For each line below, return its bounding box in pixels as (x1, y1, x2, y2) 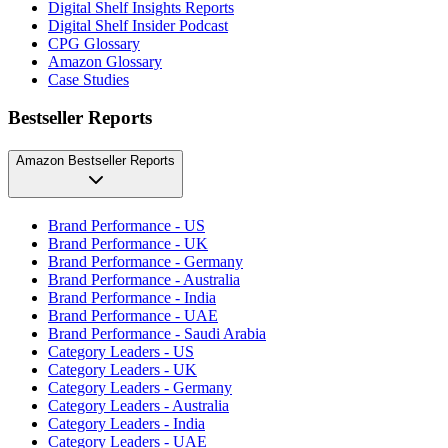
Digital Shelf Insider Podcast (48, 16, 228, 34)
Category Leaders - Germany (48, 378, 232, 396)
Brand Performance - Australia (48, 270, 240, 288)
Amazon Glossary (48, 52, 162, 70)
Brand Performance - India (48, 288, 216, 306)
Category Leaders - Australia (48, 396, 229, 414)
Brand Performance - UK (48, 234, 208, 252)
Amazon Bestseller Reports (16, 153, 175, 169)
